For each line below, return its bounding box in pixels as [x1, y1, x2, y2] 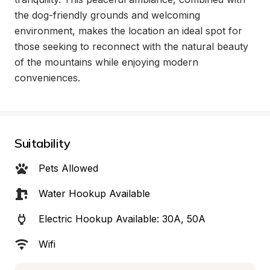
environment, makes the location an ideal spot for [14, 25, 242, 37]
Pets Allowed [39, 162, 98, 174]
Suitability [14, 136, 71, 151]
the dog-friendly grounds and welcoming [14, 9, 200, 21]
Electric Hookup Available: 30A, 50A [39, 213, 206, 225]
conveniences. [14, 72, 80, 84]
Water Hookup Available [39, 187, 150, 199]
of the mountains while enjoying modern [14, 56, 198, 68]
